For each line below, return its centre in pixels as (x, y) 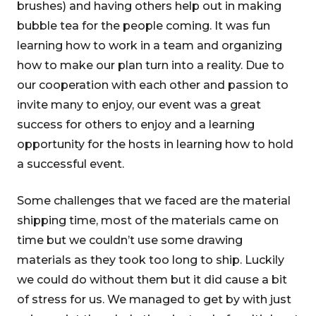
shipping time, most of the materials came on (148, 220)
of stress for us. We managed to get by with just (154, 299)
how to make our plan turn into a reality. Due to (151, 65)
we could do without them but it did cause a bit (152, 280)
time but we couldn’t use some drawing (130, 240)
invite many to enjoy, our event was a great (139, 105)
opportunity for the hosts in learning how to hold (155, 144)
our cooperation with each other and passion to (153, 85)
